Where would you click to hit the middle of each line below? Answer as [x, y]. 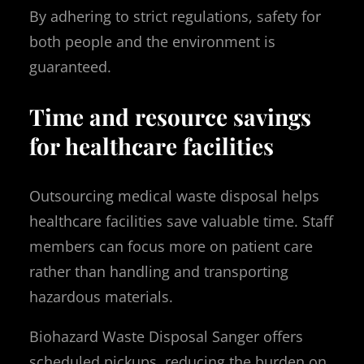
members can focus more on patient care [171, 246]
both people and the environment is [152, 41]
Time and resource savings [170, 116]
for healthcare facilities [152, 145]
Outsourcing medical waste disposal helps [174, 195]
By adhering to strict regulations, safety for [175, 16]
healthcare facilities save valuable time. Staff [181, 221]
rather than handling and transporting [159, 271]
